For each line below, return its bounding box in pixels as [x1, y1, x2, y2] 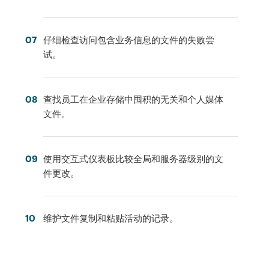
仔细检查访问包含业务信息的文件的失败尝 [43, 34, 215, 45]
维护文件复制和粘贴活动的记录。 [43, 213, 179, 223]
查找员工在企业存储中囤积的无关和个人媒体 [43, 94, 224, 104]
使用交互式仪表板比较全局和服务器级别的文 [43, 153, 224, 164]
